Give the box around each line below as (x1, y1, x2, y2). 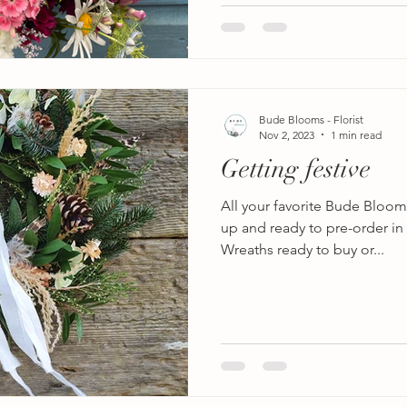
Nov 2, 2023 (259, 127, 314, 142)
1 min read (331, 127, 382, 142)
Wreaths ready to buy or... (221, 240, 384, 258)
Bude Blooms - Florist (259, 112, 363, 126)
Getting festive (221, 153, 371, 184)
